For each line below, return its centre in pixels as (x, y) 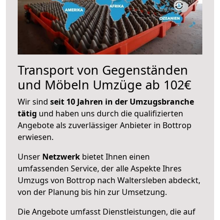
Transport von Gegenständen (103, 69)
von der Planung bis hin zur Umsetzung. (92, 192)
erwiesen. (36, 137)
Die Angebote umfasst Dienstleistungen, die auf (107, 211)
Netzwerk (61, 156)
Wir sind (34, 101)
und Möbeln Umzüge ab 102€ (104, 84)
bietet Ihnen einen (115, 156)
